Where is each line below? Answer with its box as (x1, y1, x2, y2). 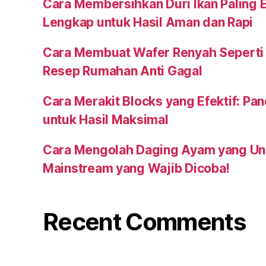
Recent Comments (43, 207, 246, 237)
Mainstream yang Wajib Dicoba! (43, 161, 230, 176)
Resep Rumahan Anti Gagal (43, 64, 202, 79)
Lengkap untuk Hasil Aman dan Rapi (43, 15, 254, 30)
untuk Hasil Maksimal (43, 112, 169, 128)
